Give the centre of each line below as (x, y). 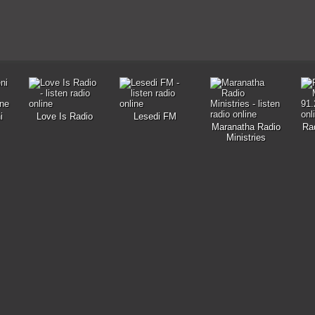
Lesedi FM (155, 116)
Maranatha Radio (246, 127)
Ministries (246, 137)
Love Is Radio (64, 116)
